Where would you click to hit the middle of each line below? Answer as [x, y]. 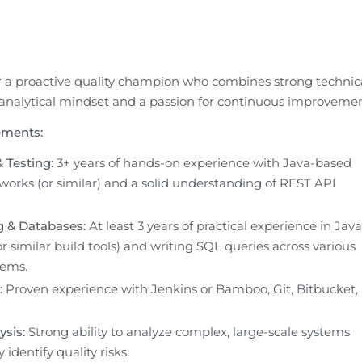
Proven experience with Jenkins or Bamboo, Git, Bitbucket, [180, 288]
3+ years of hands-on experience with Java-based [202, 162]
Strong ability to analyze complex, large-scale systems [187, 331]
